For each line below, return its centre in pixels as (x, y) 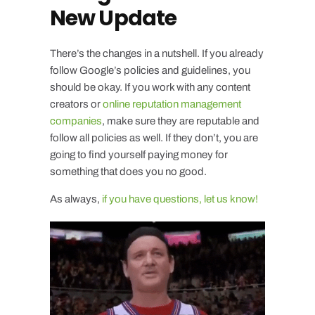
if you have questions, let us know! (180, 199)
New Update (113, 18)
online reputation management (172, 104)
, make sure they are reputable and (180, 121)
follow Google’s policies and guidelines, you (150, 70)
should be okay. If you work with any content (150, 87)
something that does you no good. (128, 171)
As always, (76, 199)
